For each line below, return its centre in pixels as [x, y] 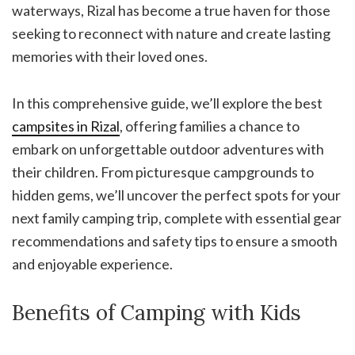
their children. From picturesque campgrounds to [163, 172]
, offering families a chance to [210, 126]
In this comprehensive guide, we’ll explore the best [167, 103]
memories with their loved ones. [110, 57]
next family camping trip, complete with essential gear [177, 218]
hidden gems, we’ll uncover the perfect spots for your [176, 195]
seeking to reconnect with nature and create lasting [171, 34]
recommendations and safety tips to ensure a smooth [175, 241]
